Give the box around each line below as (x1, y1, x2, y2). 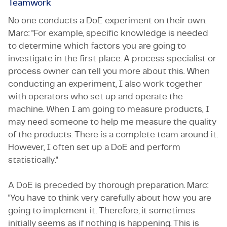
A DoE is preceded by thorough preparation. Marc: (8, 180, 208, 190)
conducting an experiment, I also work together (8, 79, 202, 88)
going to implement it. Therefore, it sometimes (8, 206, 195, 215)
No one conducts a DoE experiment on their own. (8, 16, 206, 25)
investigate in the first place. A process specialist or (8, 54, 216, 63)
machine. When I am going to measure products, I (8, 104, 209, 113)
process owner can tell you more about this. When (8, 66, 210, 75)
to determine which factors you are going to (8, 41, 186, 50)
